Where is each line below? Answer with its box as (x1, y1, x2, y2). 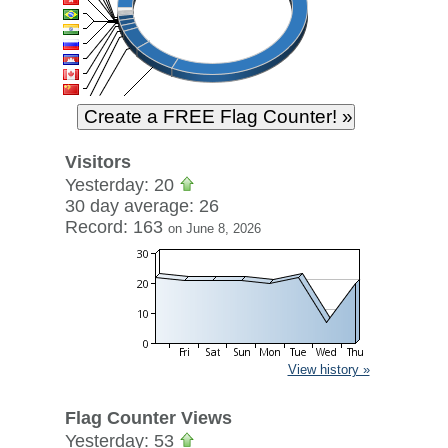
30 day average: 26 (64, 196, 219, 216)
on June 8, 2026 (167, 221, 261, 236)
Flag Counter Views (64, 408, 232, 428)
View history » (287, 362, 370, 377)
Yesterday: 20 (64, 175, 179, 195)
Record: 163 (64, 217, 168, 237)
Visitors (64, 152, 131, 172)
